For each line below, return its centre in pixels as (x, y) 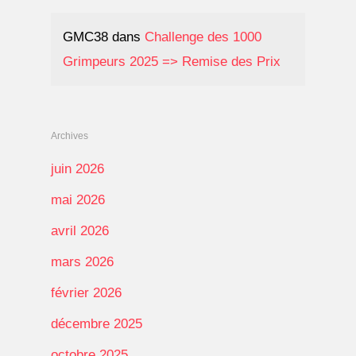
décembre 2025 (97, 323)
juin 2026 (77, 168)
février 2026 (86, 292)
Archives (70, 135)
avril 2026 (80, 230)
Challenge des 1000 (203, 37)
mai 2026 (78, 199)
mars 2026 (82, 261)
